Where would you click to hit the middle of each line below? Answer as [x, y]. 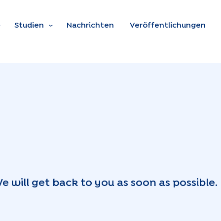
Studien [29, 25]
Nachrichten [90, 25]
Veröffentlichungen [168, 25]
